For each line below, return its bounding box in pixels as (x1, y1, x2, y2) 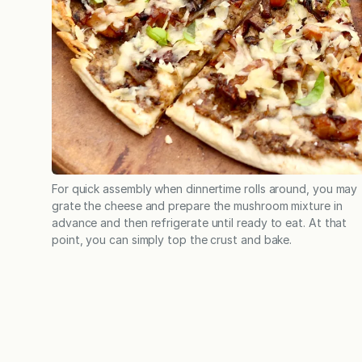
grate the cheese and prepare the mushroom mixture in (52, 198, 343, 213)
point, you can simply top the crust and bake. (52, 232, 296, 246)
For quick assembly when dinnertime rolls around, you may (52, 181, 358, 196)
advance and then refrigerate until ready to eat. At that (52, 215, 347, 229)
